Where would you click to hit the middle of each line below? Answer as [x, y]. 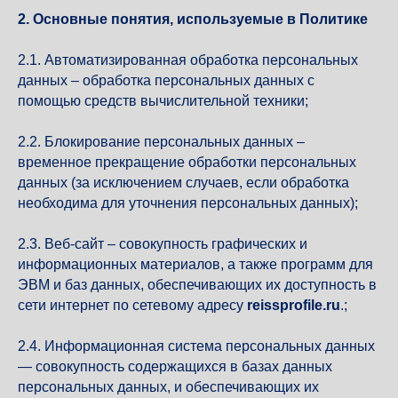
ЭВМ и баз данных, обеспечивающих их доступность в [197, 285]
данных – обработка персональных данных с [166, 80]
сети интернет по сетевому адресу [132, 305]
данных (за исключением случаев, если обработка [183, 183]
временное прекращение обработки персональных [187, 162]
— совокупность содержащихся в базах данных [175, 366]
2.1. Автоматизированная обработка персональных [188, 60]
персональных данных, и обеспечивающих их [168, 387]
